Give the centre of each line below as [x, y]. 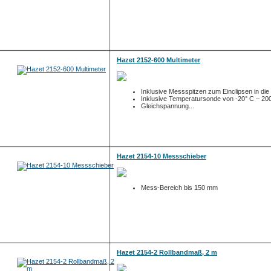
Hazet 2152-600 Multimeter [158, 60]
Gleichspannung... [168, 106]
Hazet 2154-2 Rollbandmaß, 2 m [167, 252]
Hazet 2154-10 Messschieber [162, 156]
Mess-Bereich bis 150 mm [179, 188]
